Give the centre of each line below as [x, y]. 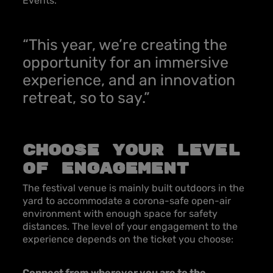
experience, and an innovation [129, 80]
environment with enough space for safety [120, 214]
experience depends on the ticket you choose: [128, 239]
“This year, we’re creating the [125, 45]
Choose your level [131, 151]
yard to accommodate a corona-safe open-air [127, 201]
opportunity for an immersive [126, 62]
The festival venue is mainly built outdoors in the [133, 188]
